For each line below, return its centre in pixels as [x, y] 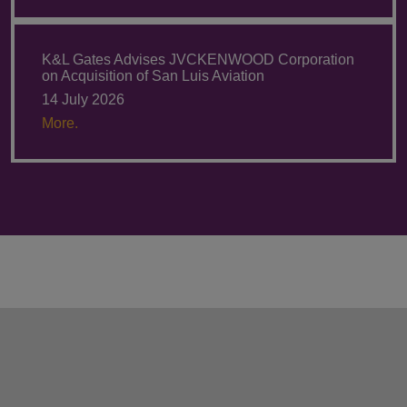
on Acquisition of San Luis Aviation [153, 75]
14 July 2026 [83, 99]
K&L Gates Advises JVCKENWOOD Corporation [198, 59]
